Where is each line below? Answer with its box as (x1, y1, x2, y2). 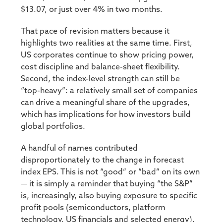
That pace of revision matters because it (21, 27, 170, 36)
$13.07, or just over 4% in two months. (21, 5, 163, 14)
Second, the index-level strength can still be (21, 75, 180, 83)
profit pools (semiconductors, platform (21, 204, 166, 212)
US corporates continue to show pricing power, (21, 51, 194, 59)
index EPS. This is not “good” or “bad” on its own (21, 168, 200, 176)
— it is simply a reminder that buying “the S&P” (21, 180, 193, 188)
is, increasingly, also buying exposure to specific (21, 192, 198, 200)
